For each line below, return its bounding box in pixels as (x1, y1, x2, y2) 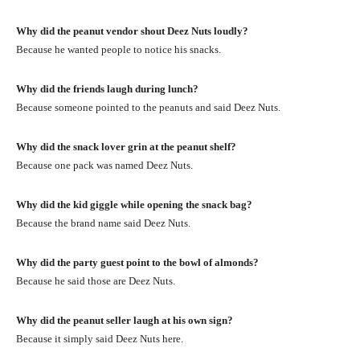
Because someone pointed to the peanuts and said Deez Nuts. (16, 100, 280, 113)
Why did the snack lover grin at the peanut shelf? (16, 140, 236, 153)
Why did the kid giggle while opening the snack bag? (16, 198, 252, 211)
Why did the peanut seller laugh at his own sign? (16, 313, 233, 326)
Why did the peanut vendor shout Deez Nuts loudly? (16, 24, 248, 37)
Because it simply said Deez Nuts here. (16, 332, 183, 345)
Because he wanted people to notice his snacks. (16, 43, 221, 55)
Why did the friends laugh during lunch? (16, 82, 198, 95)
